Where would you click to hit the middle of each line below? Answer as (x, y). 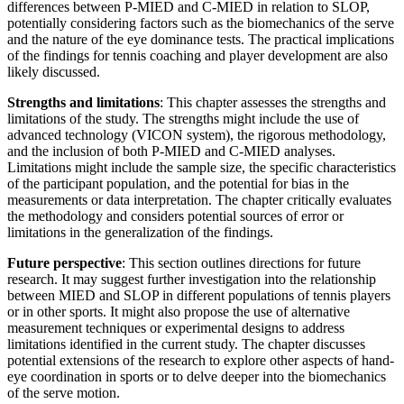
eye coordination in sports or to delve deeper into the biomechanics (197, 377)
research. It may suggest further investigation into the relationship (192, 280)
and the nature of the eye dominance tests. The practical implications (201, 40)
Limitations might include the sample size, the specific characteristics (202, 168)
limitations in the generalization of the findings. (140, 233)
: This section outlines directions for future (241, 263)
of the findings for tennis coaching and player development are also (197, 56)
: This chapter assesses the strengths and (273, 103)
